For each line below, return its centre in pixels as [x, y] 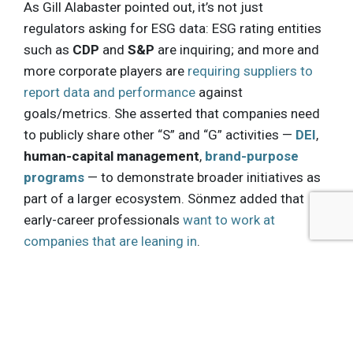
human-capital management [111, 156]
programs [54, 178]
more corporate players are [106, 71]
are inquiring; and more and [237, 50]
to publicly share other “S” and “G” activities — [160, 135]
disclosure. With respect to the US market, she [160, 318]
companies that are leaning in [110, 242]
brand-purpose [252, 156]
